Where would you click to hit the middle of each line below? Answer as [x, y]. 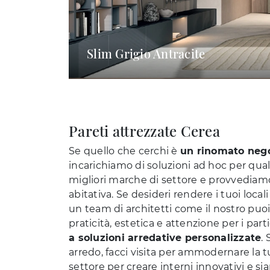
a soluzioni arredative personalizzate [165, 238]
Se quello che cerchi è [124, 151]
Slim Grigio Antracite [146, 54]
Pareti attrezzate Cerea [144, 131]
